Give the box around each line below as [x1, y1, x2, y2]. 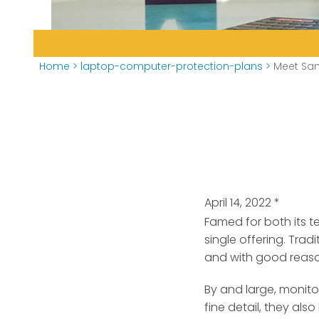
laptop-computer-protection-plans [80, 59, 263, 73]
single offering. [204, 231, 286, 248]
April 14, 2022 [204, 194, 271, 211]
